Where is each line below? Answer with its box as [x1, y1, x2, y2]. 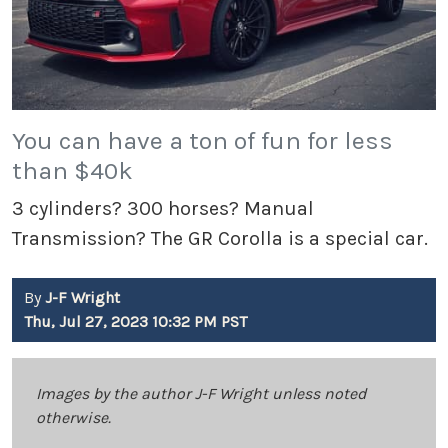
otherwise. [36, 408, 111, 428]
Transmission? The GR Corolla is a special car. [12, 227, 428, 251]
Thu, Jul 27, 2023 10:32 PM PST [24, 312, 247, 332]
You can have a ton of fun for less [12, 126, 393, 156]
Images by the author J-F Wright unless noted [36, 384, 366, 404]
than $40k [12, 156, 133, 186]
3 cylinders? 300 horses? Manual [12, 197, 314, 221]
